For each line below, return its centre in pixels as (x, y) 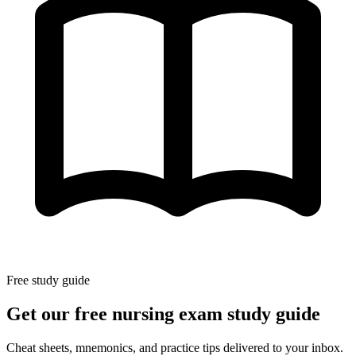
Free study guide (48, 280)
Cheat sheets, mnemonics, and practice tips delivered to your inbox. (175, 347)
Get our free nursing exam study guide (163, 313)
